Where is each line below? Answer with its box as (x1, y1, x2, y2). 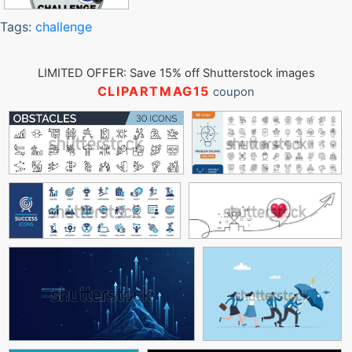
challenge (35, 19, 92, 35)
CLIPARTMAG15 (97, 83, 211, 99)
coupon (210, 85, 255, 99)
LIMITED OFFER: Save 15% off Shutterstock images (37, 66, 315, 80)
